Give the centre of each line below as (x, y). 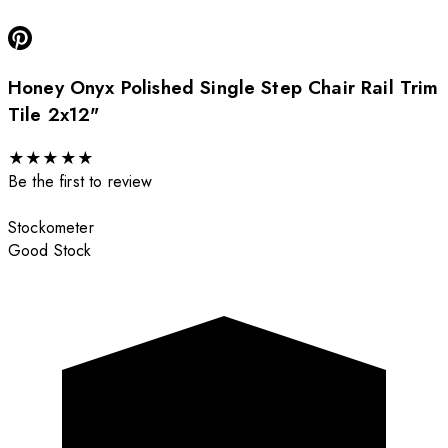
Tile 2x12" (54, 115)
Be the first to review (80, 182)
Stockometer (51, 228)
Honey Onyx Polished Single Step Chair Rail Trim (223, 88)
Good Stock (50, 251)
